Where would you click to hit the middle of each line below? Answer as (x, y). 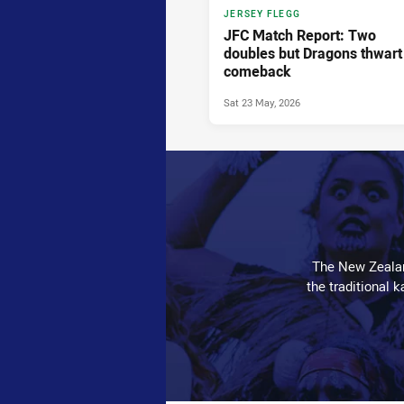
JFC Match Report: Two (300, 36)
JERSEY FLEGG (262, 14)
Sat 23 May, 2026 (262, 103)
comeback (257, 72)
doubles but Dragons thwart (313, 54)
